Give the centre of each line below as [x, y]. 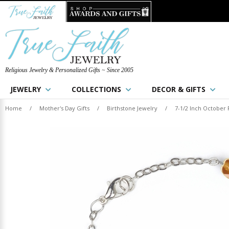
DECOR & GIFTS [179, 89]
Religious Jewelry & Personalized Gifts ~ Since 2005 [69, 70]
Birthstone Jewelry [132, 108]
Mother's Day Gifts [64, 108]
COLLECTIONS [96, 89]
